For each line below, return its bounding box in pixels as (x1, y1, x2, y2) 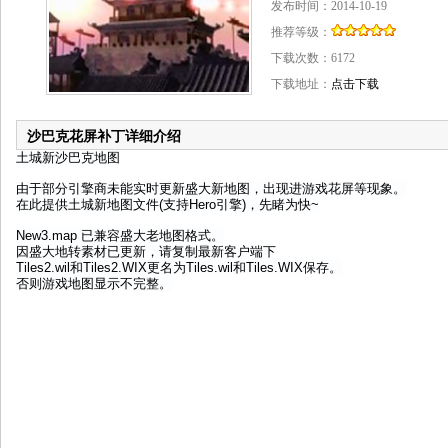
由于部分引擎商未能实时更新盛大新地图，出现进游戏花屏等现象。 (16, 181, 406, 196)
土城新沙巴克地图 (16, 150, 120, 165)
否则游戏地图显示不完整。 (16, 276, 172, 291)
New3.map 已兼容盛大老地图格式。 (16, 228, 224, 243)
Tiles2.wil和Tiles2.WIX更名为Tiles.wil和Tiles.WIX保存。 (16, 260, 342, 275)
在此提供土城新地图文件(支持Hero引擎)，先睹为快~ (16, 197, 319, 212)
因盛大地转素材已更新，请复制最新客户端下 (16, 244, 276, 259)
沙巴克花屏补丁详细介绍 (27, 129, 181, 144)
